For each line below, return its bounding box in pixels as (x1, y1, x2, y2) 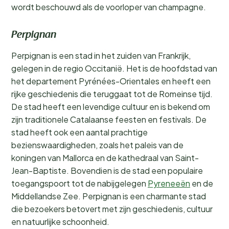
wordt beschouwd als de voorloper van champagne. (11, 2, 206, 12)
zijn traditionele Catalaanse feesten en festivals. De (11, 114, 207, 125)
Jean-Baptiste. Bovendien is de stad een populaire (11, 165, 203, 176)
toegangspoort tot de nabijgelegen (11, 178, 148, 189)
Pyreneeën (148, 178, 190, 189)
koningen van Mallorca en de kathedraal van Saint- (11, 152, 199, 163)
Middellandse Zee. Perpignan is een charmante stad (11, 191, 206, 201)
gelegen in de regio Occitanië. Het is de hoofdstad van (11, 63, 217, 74)
